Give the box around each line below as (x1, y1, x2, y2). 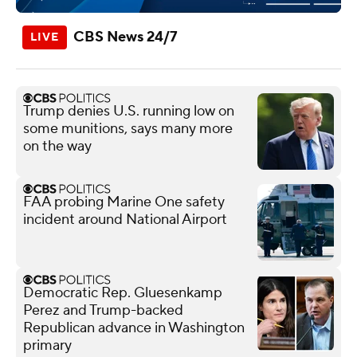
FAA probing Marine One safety (23, 192, 225, 211)
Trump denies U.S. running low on (23, 101, 234, 120)
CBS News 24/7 (73, 27, 178, 46)
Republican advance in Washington (23, 318, 245, 337)
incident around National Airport (23, 210, 227, 229)
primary (23, 335, 72, 355)
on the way (23, 136, 92, 155)
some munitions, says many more (23, 119, 233, 138)
